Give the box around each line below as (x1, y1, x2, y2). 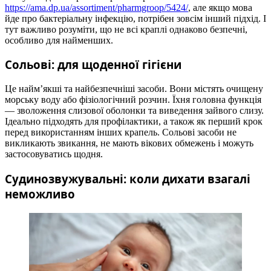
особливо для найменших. (5, 34, 113, 45)
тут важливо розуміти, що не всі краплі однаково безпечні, (5, 24, 247, 34)
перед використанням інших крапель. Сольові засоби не (5, 127, 237, 138)
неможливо (5, 186, 75, 201)
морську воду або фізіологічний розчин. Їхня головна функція (5, 94, 261, 105)
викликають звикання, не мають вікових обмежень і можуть (5, 138, 253, 149)
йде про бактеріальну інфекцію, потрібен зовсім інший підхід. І (5, 13, 266, 24)
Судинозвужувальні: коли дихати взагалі (5, 171, 250, 186)
